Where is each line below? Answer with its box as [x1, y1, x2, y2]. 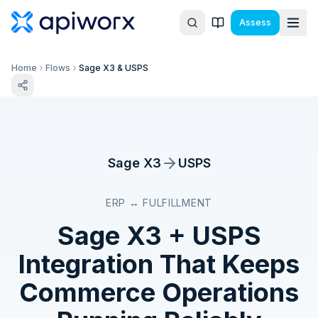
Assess [239, 17, 271, 28]
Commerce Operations [19, 277, 299, 308]
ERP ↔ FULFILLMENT [106, 197, 212, 209]
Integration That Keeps [18, 248, 300, 280]
